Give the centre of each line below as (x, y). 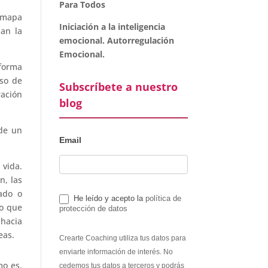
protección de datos (93, 208)
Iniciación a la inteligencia (112, 27)
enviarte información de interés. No (116, 252)
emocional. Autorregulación (116, 40)
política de (163, 198)
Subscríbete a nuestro (118, 87)
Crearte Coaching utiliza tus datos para (122, 238)
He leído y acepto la (108, 198)
